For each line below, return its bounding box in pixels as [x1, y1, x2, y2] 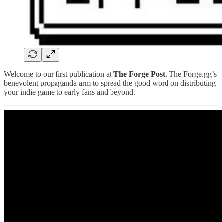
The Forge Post [113, 69, 165, 78]
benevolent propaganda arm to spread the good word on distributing [4, 78, 216, 87]
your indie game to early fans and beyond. [4, 87, 135, 96]
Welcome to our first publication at [4, 69, 113, 78]
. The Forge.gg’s [165, 69, 217, 78]
